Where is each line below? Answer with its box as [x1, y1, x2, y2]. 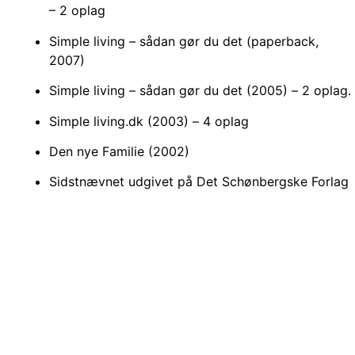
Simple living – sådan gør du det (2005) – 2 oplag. [49, 82, 351, 99]
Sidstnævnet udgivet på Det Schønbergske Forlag [49, 174, 349, 190]
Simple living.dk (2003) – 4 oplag [49, 113, 249, 129]
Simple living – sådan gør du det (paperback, [49, 32, 319, 49]
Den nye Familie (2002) [49, 143, 189, 160]
